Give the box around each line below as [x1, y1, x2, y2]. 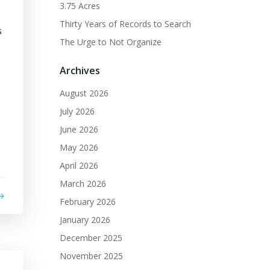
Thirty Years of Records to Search [60, 18, 191, 30]
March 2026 [60, 178, 106, 190]
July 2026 [60, 105, 95, 118]
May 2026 [60, 142, 98, 154]
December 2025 [60, 232, 122, 244]
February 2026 [60, 196, 116, 208]
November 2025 [60, 250, 123, 262]
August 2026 [60, 87, 108, 99]
